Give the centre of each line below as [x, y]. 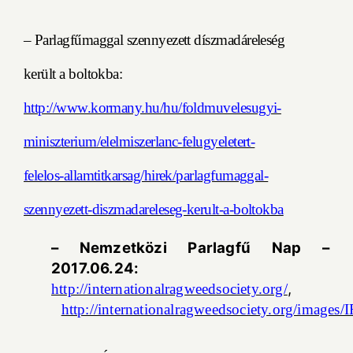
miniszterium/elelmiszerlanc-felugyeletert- [139, 141]
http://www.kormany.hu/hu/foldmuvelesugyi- [152, 107]
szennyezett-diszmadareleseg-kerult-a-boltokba [154, 209]
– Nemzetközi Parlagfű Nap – [190, 248]
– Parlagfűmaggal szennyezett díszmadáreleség [154, 39]
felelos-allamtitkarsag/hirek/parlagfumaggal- [146, 175]
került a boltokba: [73, 73]
